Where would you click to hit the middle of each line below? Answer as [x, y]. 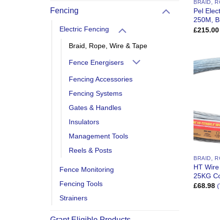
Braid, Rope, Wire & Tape [108, 46]
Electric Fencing [84, 29]
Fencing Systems [96, 94]
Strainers [73, 198]
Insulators [84, 122]
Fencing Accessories [101, 79]
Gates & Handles [95, 108]
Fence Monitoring [87, 170]
